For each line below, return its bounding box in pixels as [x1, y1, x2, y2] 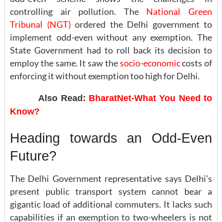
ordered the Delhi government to [70, 19, 212, 30]
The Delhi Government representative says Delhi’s [10, 172, 212, 184]
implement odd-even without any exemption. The [10, 32, 212, 43]
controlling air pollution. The [10, 6, 147, 17]
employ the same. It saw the [10, 57, 120, 69]
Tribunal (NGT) [10, 19, 71, 30]
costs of [180, 57, 212, 69]
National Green [146, 6, 213, 17]
